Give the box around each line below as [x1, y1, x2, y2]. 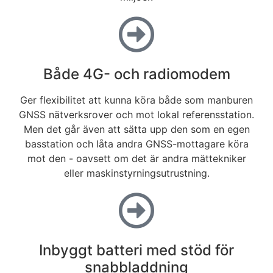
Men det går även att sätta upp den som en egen [23, 122, 250, 135]
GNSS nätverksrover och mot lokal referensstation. [19, 108, 254, 121]
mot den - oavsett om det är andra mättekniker [27, 152, 246, 165]
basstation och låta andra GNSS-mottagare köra [24, 137, 249, 150]
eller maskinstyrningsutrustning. [63, 166, 210, 179]
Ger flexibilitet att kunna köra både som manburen [20, 93, 253, 106]
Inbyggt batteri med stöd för [39, 241, 234, 259]
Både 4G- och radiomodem [43, 65, 230, 83]
